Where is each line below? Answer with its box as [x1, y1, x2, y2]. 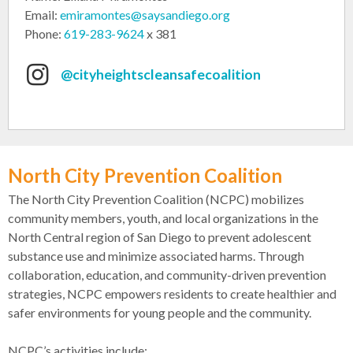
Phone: [24, 26, 64, 42]
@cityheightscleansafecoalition [61, 66, 261, 84]
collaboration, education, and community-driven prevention [8, 266, 326, 282]
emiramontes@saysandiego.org [60, 7, 230, 23]
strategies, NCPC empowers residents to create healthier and [8, 285, 336, 301]
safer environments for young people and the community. [8, 304, 311, 320]
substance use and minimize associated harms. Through [8, 247, 304, 263]
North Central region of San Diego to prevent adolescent [8, 229, 311, 244]
